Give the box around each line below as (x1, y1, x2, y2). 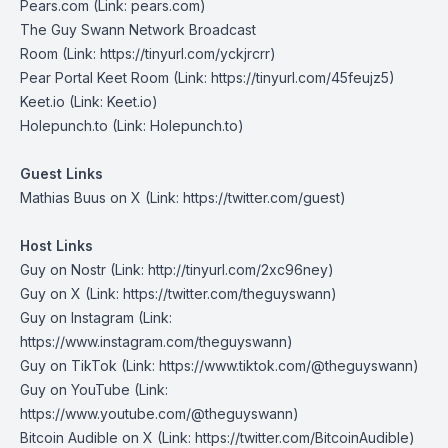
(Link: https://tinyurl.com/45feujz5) (169, 69, 395, 86)
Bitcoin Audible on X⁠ (20, 429, 153, 446)
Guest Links (20, 165, 103, 182)
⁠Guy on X (20, 285, 81, 302)
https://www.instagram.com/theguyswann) (20, 333, 293, 350)
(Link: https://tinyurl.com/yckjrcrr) (58, 45, 276, 62)
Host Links (20, 237, 93, 254)
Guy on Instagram (20, 309, 134, 326)
